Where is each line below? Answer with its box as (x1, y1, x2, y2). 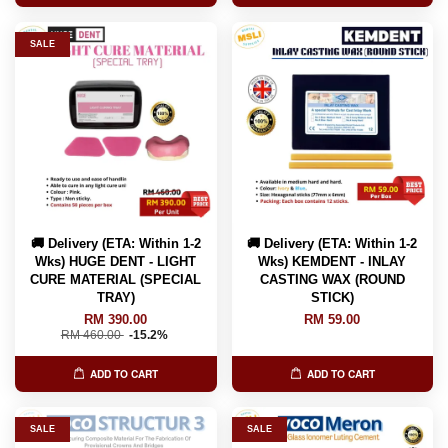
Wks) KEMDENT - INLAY (258, 253, 407, 269)
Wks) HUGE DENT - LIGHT (35, 253, 197, 269)
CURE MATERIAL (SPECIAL (30, 271, 202, 287)
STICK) (310, 289, 354, 305)
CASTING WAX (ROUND (259, 271, 405, 287)
